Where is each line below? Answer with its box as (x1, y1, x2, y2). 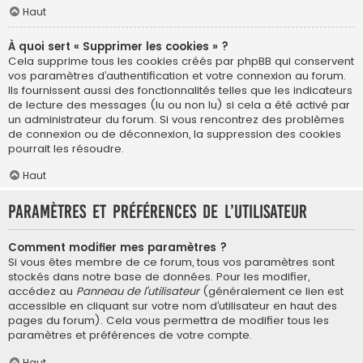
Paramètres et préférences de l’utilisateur (8, 201, 307, 222)
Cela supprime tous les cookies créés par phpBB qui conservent (8, 53, 354, 69)
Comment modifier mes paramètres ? (8, 239, 227, 255)
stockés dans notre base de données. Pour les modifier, (8, 268, 310, 284)
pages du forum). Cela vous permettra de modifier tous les (8, 312, 329, 328)
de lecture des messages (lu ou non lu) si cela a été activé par (8, 96, 350, 113)
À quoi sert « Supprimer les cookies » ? (8, 38, 228, 54)
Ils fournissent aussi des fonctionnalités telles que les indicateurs (8, 82, 352, 98)
